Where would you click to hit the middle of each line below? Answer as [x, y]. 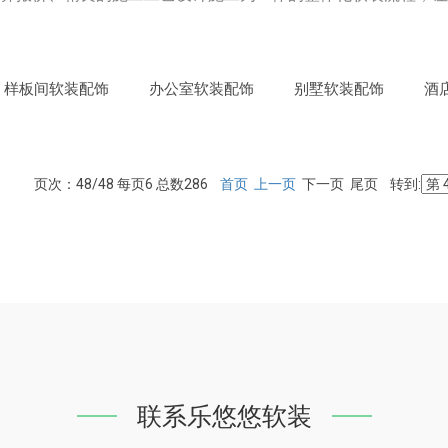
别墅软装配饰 [339, 89]
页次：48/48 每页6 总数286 [127, 184]
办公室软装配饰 [201, 89]
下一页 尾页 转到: [358, 184]
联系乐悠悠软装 [224, 416]
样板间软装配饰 [56, 89]
